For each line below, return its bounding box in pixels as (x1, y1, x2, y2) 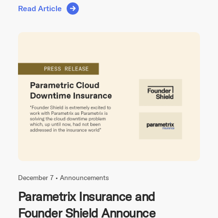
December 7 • (18, 173, 60, 182)
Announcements (60, 173, 109, 182)
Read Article (18, 3, 62, 14)
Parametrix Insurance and (18, 188, 155, 204)
